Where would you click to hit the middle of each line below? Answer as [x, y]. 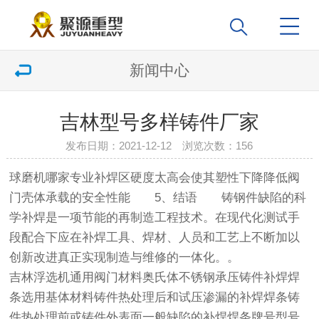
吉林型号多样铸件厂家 [159, 122]
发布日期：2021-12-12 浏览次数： [151, 146]
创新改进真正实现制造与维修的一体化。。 [125, 258]
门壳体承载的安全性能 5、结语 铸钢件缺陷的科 [158, 198]
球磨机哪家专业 [52, 178]
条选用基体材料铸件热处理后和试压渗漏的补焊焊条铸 [155, 298]
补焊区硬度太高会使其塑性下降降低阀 [197, 178]
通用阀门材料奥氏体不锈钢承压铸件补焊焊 [185, 278]
